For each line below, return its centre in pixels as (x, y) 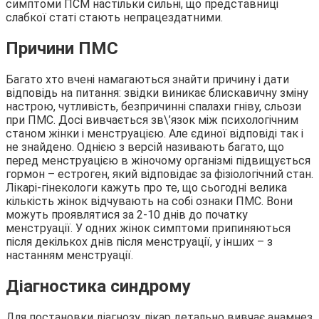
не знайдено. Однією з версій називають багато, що (145, 147)
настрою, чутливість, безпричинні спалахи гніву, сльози (153, 107)
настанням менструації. (69, 256)
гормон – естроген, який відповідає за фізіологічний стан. (159, 174)
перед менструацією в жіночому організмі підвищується (158, 161)
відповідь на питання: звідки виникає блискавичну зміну (157, 93)
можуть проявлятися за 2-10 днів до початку (127, 215)
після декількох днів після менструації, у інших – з (139, 242)
